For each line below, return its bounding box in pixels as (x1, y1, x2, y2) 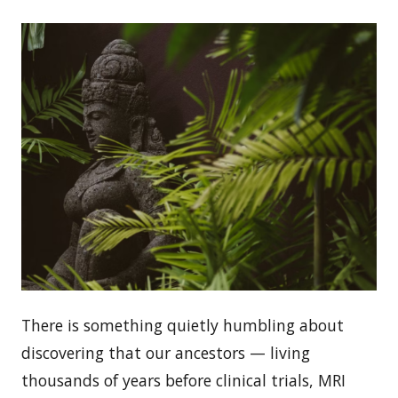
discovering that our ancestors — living (21, 341, 310, 363)
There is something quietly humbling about (21, 314, 344, 336)
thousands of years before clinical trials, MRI (21, 369, 346, 391)
